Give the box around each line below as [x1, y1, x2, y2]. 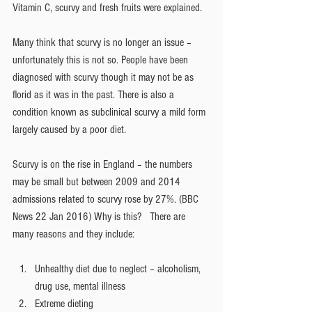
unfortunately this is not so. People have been [13, 53, 191, 66]
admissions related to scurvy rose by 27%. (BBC [13, 192, 201, 205]
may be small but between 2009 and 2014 [13, 175, 183, 188]
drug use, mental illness [35, 279, 131, 292]
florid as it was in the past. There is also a [13, 88, 177, 101]
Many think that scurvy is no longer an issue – [13, 36, 194, 49]
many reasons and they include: [13, 227, 134, 240]
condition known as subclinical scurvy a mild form [13, 105, 208, 118]
